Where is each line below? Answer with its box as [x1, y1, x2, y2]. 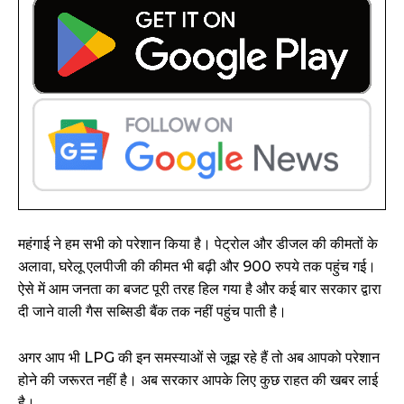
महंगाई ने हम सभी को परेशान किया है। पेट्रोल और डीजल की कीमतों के [18, 235, 378, 253]
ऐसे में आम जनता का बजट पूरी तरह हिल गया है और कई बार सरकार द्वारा [18, 280, 381, 298]
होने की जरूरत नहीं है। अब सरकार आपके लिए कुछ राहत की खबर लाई [18, 372, 378, 390]
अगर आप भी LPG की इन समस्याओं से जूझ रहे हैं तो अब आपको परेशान [18, 349, 380, 367]
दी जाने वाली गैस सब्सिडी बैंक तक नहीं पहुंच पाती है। [18, 303, 287, 321]
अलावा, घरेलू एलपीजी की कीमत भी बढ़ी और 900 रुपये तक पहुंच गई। [18, 258, 376, 276]
